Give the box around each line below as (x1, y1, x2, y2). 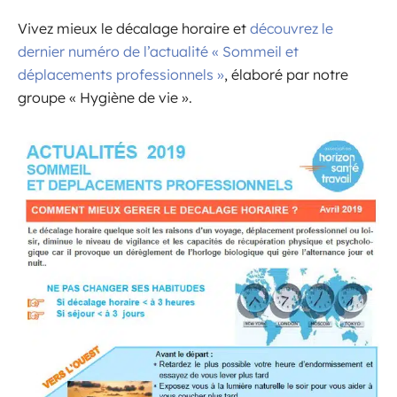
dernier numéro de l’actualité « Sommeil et (18, 42, 299, 60)
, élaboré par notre (224, 65, 348, 83)
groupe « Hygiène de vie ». (18, 88, 192, 106)
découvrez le (250, 19, 333, 37)
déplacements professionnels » (18, 65, 224, 83)
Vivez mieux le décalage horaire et (18, 19, 250, 37)
